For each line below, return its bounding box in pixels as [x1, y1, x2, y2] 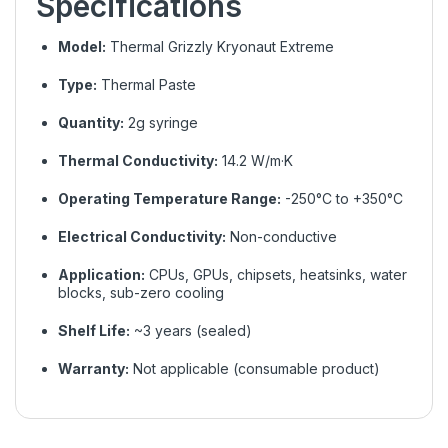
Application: [58, 265, 145, 283]
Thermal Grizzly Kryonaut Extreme [106, 37, 334, 55]
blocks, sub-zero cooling [58, 283, 224, 301]
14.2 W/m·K [218, 151, 293, 169]
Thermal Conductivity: [58, 151, 218, 169]
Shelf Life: [58, 321, 130, 339]
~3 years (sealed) [130, 321, 252, 339]
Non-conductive [226, 227, 337, 245]
